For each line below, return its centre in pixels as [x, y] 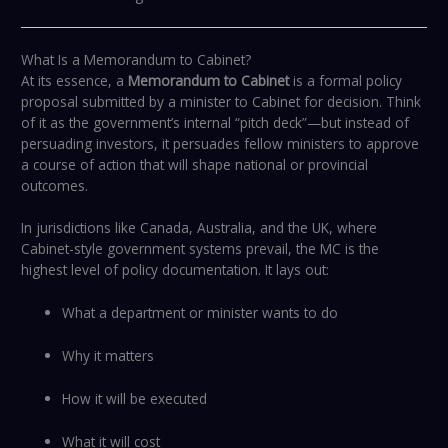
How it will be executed [135, 399]
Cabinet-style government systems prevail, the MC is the [200, 249]
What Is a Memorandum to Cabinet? [136, 59]
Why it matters [108, 356]
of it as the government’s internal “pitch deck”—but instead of [215, 122]
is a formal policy [346, 80]
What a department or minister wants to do [200, 313]
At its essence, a [75, 80]
